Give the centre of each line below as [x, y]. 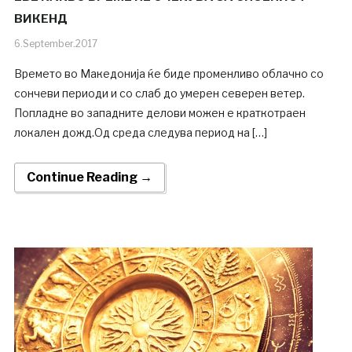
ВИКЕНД [40, 18]
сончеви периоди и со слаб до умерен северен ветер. [159, 93]
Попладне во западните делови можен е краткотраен [159, 112]
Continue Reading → [89, 177]
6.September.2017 [55, 43]
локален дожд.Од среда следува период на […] [140, 132]
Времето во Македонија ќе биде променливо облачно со [169, 73]
